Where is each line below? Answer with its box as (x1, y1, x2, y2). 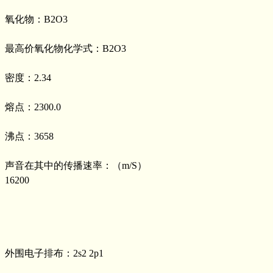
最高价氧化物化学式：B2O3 (5, 43, 126, 54)
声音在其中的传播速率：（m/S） (5, 160, 147, 171)
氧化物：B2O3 (5, 13, 68, 24)
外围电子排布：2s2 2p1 (5, 247, 104, 258)
